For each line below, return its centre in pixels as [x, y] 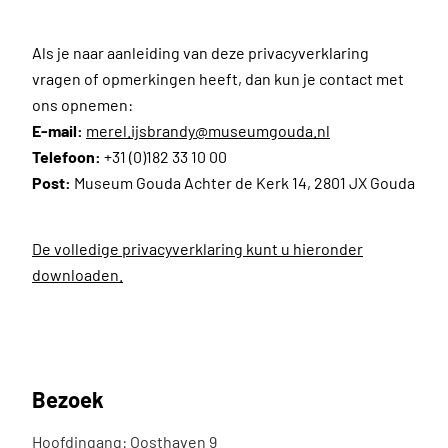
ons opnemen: [82, 104]
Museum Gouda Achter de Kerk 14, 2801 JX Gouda [243, 182]
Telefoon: [66, 156]
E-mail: [57, 130]
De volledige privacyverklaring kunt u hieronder [197, 248]
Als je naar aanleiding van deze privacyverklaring [200, 52]
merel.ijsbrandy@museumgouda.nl [208, 130]
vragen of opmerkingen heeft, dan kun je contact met [218, 78]
